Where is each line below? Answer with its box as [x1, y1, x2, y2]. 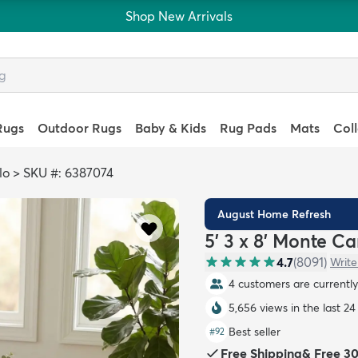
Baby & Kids [134, 120, 206, 136]
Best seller [229, 324, 280, 339]
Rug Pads [220, 120, 277, 136]
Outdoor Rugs [37, 120, 121, 136]
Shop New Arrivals [125, 8, 233, 24]
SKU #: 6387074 [23, 165, 113, 181]
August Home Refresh [217, 207, 331, 221]
